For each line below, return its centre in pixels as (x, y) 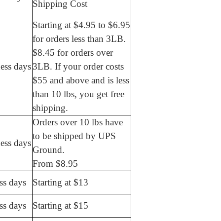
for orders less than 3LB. (79, 39)
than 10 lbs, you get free (78, 94)
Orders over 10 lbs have (78, 122)
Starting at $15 (60, 206)
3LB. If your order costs (78, 67)
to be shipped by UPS (74, 136)
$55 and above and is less (81, 80)
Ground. (49, 150)
